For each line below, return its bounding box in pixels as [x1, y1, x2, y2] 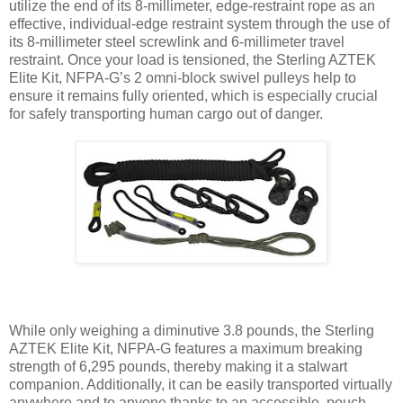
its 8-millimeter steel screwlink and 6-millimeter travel [9, 33, 345, 49]
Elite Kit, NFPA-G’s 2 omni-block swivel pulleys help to [9, 69, 356, 85]
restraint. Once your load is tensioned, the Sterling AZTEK [9, 51, 376, 67]
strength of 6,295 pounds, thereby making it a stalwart [9, 358, 347, 374]
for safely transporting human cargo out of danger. [9, 105, 323, 121]
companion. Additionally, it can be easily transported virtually [9, 376, 392, 392]
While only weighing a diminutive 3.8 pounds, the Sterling [9, 322, 374, 338]
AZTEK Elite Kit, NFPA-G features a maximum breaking [9, 340, 363, 356]
